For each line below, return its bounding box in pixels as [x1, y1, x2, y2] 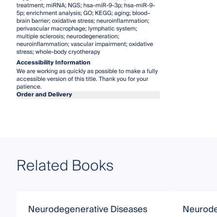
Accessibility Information [16, 58, 91, 68]
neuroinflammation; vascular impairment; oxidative [16, 39, 153, 50]
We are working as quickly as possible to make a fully [16, 66, 158, 77]
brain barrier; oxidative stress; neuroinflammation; [16, 16, 149, 27]
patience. [16, 82, 42, 93]
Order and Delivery [16, 90, 72, 100]
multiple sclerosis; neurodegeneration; [16, 31, 119, 42]
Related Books [16, 154, 114, 179]
